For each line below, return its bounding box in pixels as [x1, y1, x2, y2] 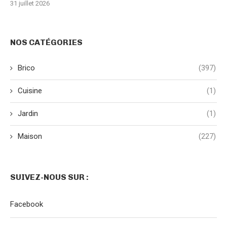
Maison [18, 131, 42, 141]
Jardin [18, 108, 38, 118]
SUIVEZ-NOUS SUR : [10, 172, 89, 182]
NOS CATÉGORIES [10, 37, 83, 47]
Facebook [10, 199, 43, 209]
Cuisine [18, 86, 42, 95]
